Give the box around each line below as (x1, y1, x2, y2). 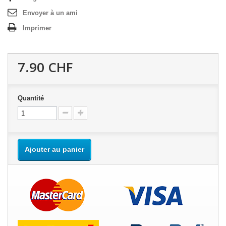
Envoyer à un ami (23, 9, 78, 17)
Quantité (18, 94, 44, 102)
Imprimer (23, 24, 51, 32)
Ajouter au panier (25, 145, 84, 153)
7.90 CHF (18, 58, 73, 76)
